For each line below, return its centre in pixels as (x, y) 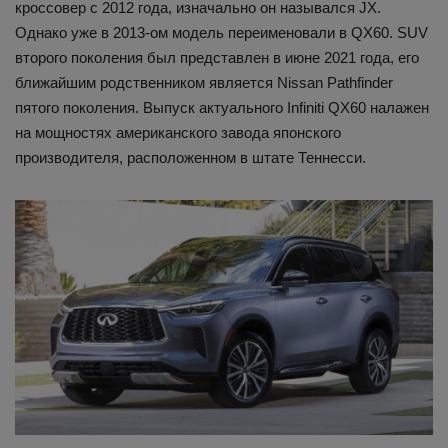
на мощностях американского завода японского (178, 132)
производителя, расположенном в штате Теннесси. (190, 157)
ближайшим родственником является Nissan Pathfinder (204, 82)
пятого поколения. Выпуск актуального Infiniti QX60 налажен (222, 107)
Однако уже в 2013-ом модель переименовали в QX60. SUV (221, 32)
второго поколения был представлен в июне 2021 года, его (217, 57)
